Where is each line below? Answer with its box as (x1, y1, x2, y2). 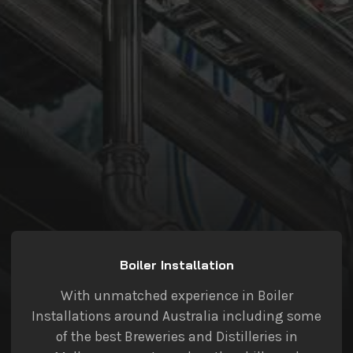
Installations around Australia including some (32, 307, 321, 324)
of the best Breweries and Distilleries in (55, 328, 298, 344)
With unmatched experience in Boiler (60, 287, 293, 303)
